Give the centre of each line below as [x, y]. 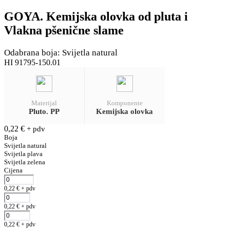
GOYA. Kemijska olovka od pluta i [96, 16]
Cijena [13, 170]
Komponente [124, 103]
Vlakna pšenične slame [64, 30]
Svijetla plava [23, 154]
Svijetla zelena [25, 162]
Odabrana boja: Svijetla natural [61, 52]
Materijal [44, 103]
